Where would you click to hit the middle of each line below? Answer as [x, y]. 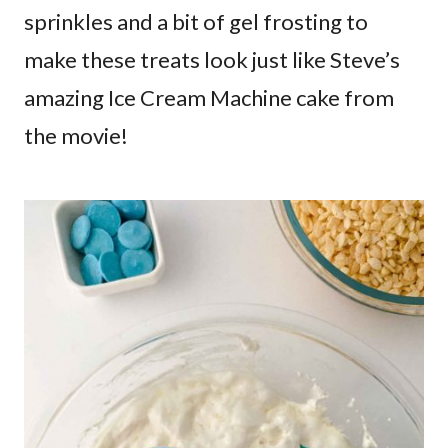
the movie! [76, 136]
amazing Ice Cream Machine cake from [209, 98]
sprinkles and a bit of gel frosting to [196, 22]
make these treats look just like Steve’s [212, 60]
